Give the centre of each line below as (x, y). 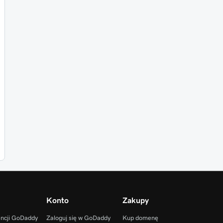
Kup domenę (140, 218)
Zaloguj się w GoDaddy (78, 218)
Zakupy (135, 200)
